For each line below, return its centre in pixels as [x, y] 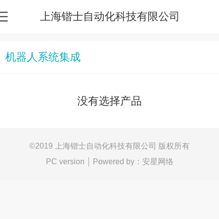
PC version [65, 162]
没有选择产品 [109, 101]
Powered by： [117, 161]
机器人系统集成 [43, 57]
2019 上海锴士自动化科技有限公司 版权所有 [112, 146]
